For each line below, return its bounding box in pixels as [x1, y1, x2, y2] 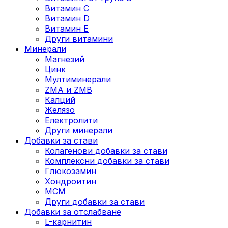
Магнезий [45, 53, 84, 64]
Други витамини [45, 33, 113, 44]
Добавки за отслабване [24, 206, 121, 217]
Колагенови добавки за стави [45, 145, 167, 156]
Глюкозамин [45, 165, 96, 176]
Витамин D [45, 13, 90, 23]
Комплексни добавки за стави [45, 155, 169, 166]
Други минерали [45, 125, 112, 135]
